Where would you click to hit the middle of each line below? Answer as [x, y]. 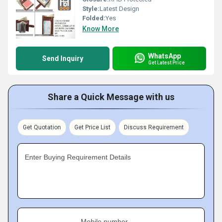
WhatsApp [165, 56]
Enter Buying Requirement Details [78, 157]
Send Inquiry [63, 58]
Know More [101, 29]
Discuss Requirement [154, 127]
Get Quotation [42, 127]
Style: [91, 9]
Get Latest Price [166, 62]
